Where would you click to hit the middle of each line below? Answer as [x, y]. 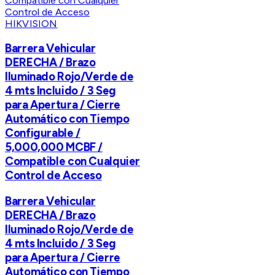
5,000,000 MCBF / [54, 147]
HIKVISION [31, 24]
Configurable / [43, 133]
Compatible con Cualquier [73, 161]
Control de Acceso [53, 175]
